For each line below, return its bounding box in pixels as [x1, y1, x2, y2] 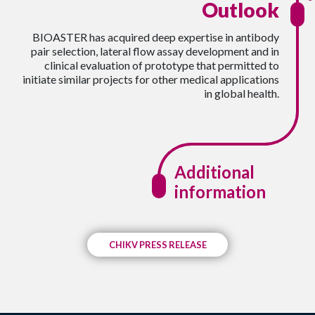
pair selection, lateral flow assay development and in [30, 44, 279, 58]
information [174, 181, 266, 202]
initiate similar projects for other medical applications [22, 72, 279, 86]
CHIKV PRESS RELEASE [108, 238, 207, 250]
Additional [174, 162, 255, 183]
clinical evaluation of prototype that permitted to [44, 58, 279, 72]
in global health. [203, 86, 279, 101]
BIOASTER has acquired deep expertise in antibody [32, 30, 279, 44]
